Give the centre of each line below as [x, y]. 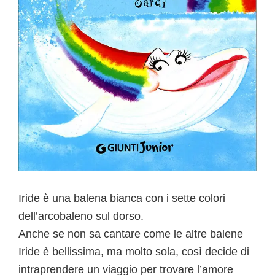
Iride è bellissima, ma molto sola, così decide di [134, 251]
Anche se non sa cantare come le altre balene [131, 234]
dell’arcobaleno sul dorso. [81, 216]
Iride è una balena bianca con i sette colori [122, 198]
